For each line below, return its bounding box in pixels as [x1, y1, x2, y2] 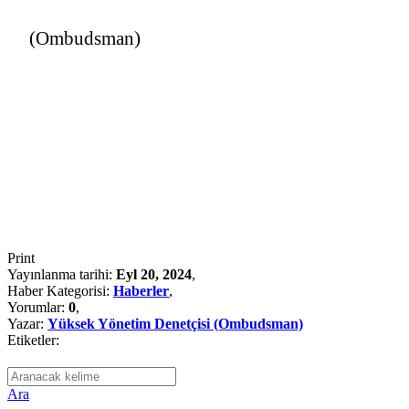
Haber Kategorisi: [7, 282, 113, 299]
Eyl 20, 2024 [116, 266, 192, 282]
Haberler [113, 282, 169, 299]
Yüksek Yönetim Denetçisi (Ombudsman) [47, 315, 303, 331]
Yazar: [7, 315, 47, 331]
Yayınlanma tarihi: [7, 266, 116, 282]
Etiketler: [7, 331, 59, 348]
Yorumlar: [7, 299, 68, 315]
